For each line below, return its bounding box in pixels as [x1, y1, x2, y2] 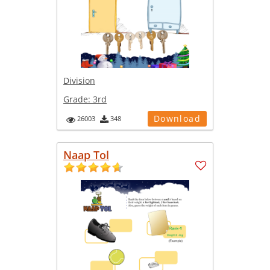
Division [63, 75, 95, 87]
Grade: [63, 93, 93, 105]
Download [153, 113, 201, 125]
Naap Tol [63, 148, 109, 163]
